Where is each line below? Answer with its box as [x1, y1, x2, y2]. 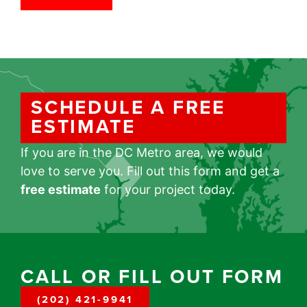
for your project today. [101, 182, 235, 197]
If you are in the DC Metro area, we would [21, 145, 262, 160]
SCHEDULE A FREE [31, 93, 225, 121]
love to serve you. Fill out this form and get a [21, 164, 280, 178]
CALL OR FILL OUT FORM [21, 262, 284, 291]
